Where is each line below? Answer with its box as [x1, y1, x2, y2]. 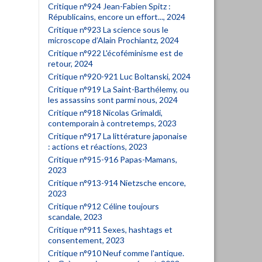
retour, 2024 [48, 58, 93, 68]
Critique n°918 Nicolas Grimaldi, [48, 108, 163, 118]
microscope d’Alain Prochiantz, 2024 [48, 35, 179, 45]
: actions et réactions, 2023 [48, 142, 147, 151]
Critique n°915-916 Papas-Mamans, [48, 154, 177, 164]
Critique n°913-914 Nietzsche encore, [48, 178, 186, 188]
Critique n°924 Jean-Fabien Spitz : [48, 1, 171, 11]
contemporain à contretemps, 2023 [48, 118, 177, 128]
